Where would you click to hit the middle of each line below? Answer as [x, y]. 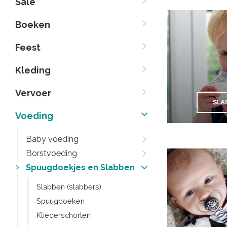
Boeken [33, 25]
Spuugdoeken [61, 201]
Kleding [33, 70]
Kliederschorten [64, 215]
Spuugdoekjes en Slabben [80, 167]
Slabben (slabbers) [69, 187]
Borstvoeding [51, 153]
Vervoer [33, 93]
